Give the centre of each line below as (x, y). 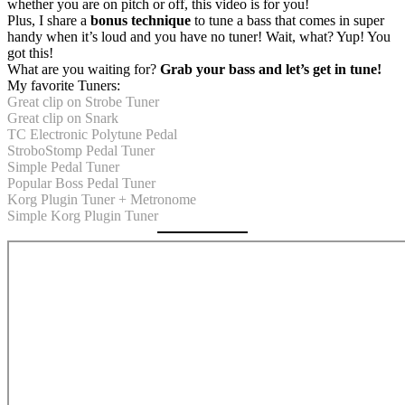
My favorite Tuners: (64, 85)
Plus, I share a (49, 20)
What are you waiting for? (84, 69)
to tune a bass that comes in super (287, 20)
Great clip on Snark (63, 118)
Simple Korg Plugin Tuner (83, 215)
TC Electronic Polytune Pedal (92, 134)
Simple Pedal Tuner (63, 166)
